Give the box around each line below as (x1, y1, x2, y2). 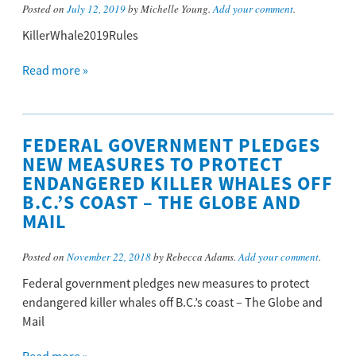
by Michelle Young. (126, 2, 213, 17)
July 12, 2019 (67, 2, 126, 17)
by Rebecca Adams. (151, 250, 238, 265)
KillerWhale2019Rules (22, 28, 138, 44)
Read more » (22, 63, 88, 79)
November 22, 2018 (67, 250, 151, 265)
